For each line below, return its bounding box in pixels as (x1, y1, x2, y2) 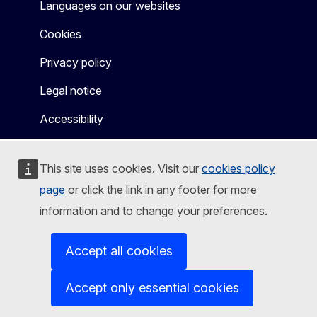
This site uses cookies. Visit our (40, 161, 202, 175)
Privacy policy (40, 54, 112, 69)
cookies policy (202, 161, 275, 175)
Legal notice (40, 83, 102, 98)
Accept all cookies (65, 243, 173, 258)
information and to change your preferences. (40, 204, 267, 218)
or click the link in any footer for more (65, 183, 257, 197)
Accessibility (40, 111, 103, 126)
